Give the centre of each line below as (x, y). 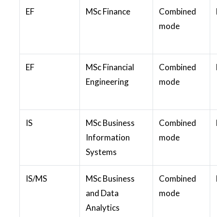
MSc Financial (110, 67)
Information (108, 137)
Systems (101, 152)
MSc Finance (108, 11)
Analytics (103, 207)
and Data (102, 193)
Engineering (107, 81)
